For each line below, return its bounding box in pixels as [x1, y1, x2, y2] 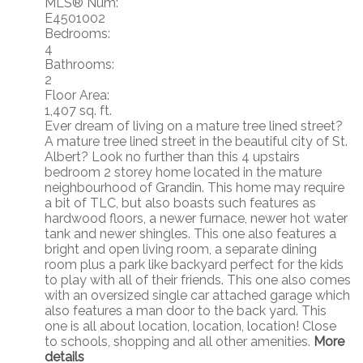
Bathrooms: [45, 57, 114, 73]
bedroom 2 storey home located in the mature [45, 164, 322, 181]
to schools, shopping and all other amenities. [45, 334, 310, 350]
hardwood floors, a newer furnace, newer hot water [45, 211, 348, 227]
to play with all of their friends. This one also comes [45, 272, 351, 288]
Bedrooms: [45, 26, 110, 42]
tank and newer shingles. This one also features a [45, 226, 336, 242]
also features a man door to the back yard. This [45, 303, 327, 319]
